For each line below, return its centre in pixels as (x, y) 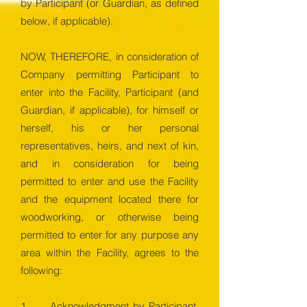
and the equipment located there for (110, 199)
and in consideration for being (110, 163)
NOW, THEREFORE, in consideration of (110, 57)
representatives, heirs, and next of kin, (110, 146)
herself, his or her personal (110, 128)
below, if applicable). (67, 21)
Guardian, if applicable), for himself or (110, 110)
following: (41, 270)
